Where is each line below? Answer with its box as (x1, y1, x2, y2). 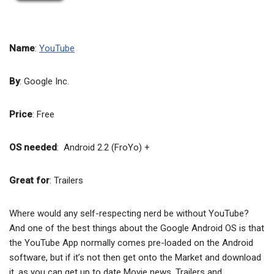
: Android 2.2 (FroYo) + (57, 142, 150, 154)
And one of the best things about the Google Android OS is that (9, 223, 264, 234)
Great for (9, 175, 50, 187)
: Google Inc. (20, 76, 69, 87)
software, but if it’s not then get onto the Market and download (9, 252, 261, 264)
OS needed (9, 142, 57, 154)
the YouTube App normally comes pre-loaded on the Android (9, 237, 253, 249)
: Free (32, 109, 54, 120)
